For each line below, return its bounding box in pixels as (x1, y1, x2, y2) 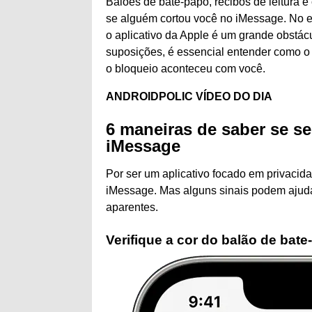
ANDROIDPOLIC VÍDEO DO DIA (106, 91, 272, 102)
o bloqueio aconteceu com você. (106, 63, 265, 75)
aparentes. (106, 201, 158, 213)
